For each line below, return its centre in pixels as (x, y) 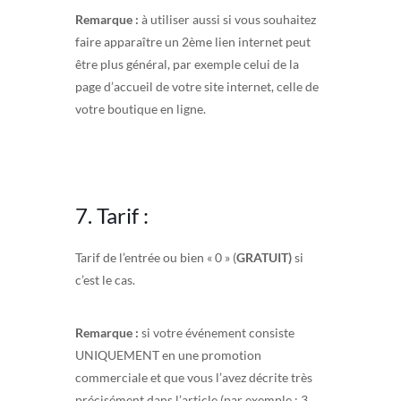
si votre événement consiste (217, 332)
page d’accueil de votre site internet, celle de (197, 86)
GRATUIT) (264, 257)
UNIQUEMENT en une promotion (168, 354)
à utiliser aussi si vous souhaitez (227, 19)
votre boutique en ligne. (141, 108)
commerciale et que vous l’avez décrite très (194, 377)
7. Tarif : (112, 215)
